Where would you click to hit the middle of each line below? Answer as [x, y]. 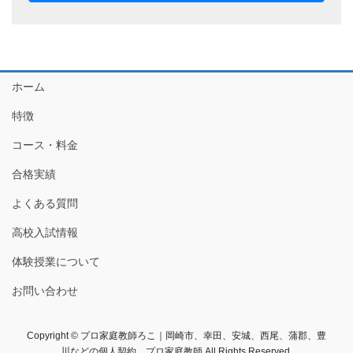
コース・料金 [45, 145]
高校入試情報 [45, 233]
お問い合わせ [45, 291]
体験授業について [56, 262]
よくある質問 [45, 204]
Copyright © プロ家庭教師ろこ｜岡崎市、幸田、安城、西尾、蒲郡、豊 [176, 336]
